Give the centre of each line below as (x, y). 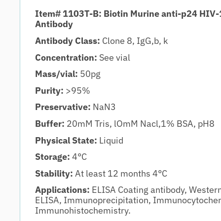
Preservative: (63, 107)
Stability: (54, 173)
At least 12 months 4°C (120, 173)
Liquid (111, 140)
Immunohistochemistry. (83, 211)
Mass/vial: (57, 74)
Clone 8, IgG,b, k (135, 41)
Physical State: (67, 140)
